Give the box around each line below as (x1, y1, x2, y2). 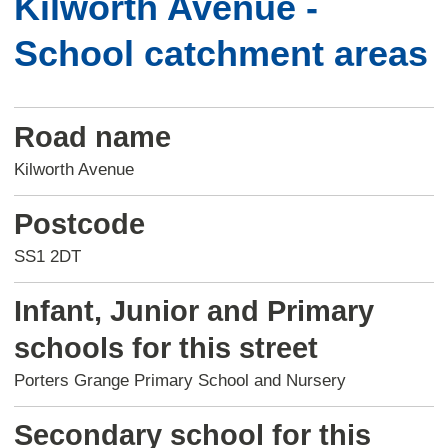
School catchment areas (13, 33, 428, 74)
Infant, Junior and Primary (13, 294, 374, 327)
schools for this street (13, 331, 318, 364)
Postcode (13, 207, 145, 240)
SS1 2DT (13, 247, 81, 267)
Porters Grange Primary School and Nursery (13, 371, 346, 391)
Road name (13, 120, 171, 153)
